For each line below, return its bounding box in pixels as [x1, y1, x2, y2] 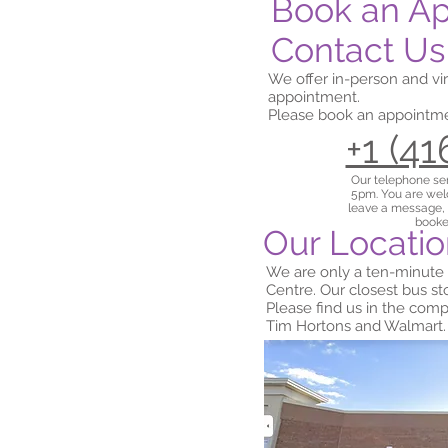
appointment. [268, 88, 364, 106]
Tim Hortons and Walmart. [266, 317, 446, 335]
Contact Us [271, 30, 445, 70]
